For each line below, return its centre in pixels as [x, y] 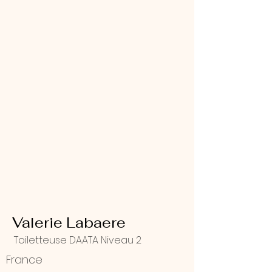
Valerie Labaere [69, 223]
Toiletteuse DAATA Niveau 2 [78, 240]
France [24, 260]
